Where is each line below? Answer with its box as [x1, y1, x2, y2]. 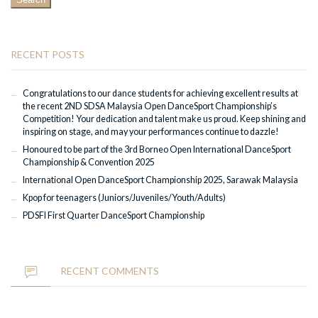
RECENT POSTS [11, 48, 84, 60]
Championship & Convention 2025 [22, 157, 155, 168]
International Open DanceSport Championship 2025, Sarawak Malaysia [22, 175, 298, 186]
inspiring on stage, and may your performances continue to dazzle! [22, 126, 279, 138]
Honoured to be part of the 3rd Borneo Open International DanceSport [22, 144, 291, 155]
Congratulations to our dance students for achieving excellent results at [22, 88, 298, 99]
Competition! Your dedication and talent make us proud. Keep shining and [22, 114, 306, 125]
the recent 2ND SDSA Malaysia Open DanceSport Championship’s [22, 101, 277, 112]
